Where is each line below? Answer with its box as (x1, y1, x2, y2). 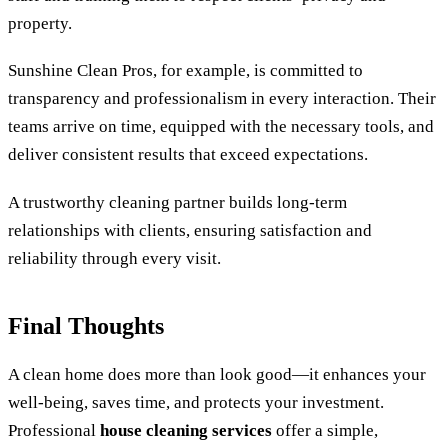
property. (8, 13, 72, 33)
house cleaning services (100, 421, 272, 441)
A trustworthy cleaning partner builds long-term (8, 193, 347, 213)
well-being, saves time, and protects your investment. (8, 393, 384, 413)
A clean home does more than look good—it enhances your (8, 365, 426, 385)
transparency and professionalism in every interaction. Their (8, 89, 436, 109)
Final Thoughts (8, 313, 164, 340)
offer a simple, (272, 421, 378, 441)
